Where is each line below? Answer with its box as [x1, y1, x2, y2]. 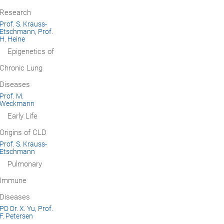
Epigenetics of [7, 46, 54, 56]
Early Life [7, 111, 37, 120]
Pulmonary [7, 159, 42, 168]
